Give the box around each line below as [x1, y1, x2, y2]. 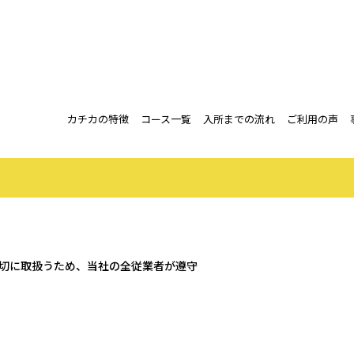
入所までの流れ [203, 111, 275, 126]
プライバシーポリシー [49, 120, 285, 156]
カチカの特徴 [67, 111, 129, 126]
